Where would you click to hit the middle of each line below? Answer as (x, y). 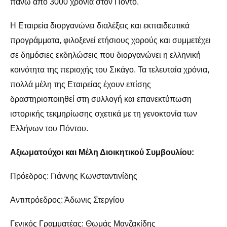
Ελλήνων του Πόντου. (49, 128)
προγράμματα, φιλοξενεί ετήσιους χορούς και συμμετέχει (110, 40)
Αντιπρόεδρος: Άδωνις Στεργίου (67, 200)
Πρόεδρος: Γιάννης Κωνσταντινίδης (74, 176)
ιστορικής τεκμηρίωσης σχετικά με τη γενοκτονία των (104, 113)
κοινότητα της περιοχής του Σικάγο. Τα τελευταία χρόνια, (110, 69)
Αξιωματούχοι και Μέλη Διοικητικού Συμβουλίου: (102, 152)
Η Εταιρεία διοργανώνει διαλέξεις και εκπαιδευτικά (100, 25)
